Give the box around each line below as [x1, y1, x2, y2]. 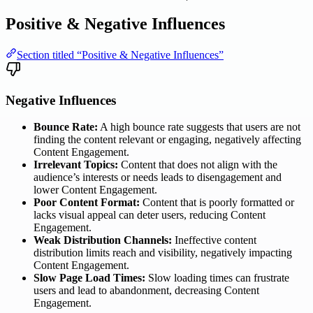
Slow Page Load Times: [34, 272, 145, 284]
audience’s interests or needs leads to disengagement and [34, 171, 282, 184]
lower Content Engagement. [34, 184, 157, 196]
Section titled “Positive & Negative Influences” [17, 48, 224, 61]
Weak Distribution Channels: [34, 234, 172, 247]
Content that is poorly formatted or [140, 196, 294, 209]
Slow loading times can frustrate [145, 272, 289, 284]
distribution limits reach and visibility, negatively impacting [34, 247, 292, 259]
